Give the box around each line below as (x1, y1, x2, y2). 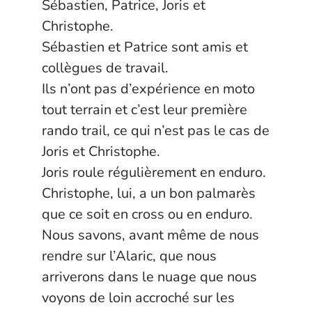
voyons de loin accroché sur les (42, 288, 235, 307)
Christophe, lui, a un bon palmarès (42, 184, 256, 203)
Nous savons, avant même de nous (42, 226, 259, 244)
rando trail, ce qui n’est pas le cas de (42, 121, 270, 140)
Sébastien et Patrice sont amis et (42, 38, 248, 56)
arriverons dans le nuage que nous (42, 267, 257, 286)
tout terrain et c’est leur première (42, 100, 247, 119)
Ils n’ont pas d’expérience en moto (42, 79, 255, 98)
